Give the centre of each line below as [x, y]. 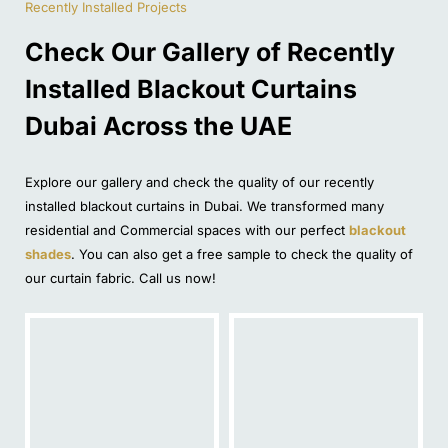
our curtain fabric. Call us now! [120, 278]
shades [48, 254]
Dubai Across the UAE [158, 126]
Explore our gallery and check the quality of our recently [199, 182]
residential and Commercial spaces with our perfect [187, 230]
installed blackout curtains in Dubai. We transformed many [204, 206]
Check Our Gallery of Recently [210, 52]
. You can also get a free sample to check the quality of [242, 254]
